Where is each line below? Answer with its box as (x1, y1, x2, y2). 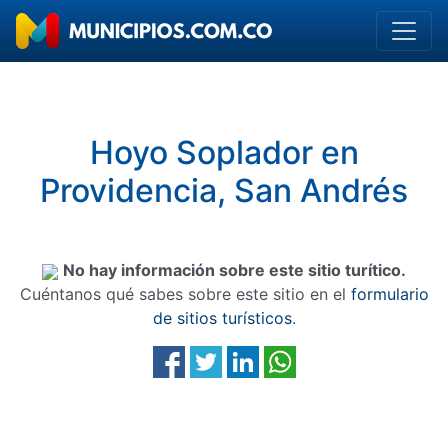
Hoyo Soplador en (89, 133, 359, 172)
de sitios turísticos (152, 308, 292, 328)
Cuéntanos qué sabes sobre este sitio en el (19, 284, 351, 304)
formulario (350, 284, 429, 304)
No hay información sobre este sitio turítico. (63, 260, 406, 280)
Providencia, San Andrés (40, 171, 408, 210)
